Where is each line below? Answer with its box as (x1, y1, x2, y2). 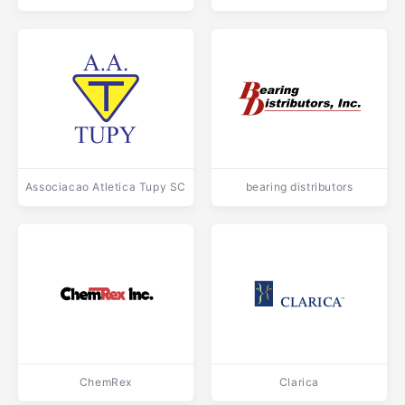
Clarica (278, 375, 320, 389)
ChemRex (79, 375, 133, 389)
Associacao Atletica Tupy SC (24, 180, 187, 193)
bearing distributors (245, 180, 353, 193)
